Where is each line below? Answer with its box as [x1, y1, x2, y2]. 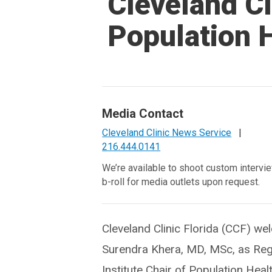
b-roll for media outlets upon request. [102, 176, 260, 188]
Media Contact [102, 106, 184, 121]
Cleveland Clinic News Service [102, 127, 232, 138]
